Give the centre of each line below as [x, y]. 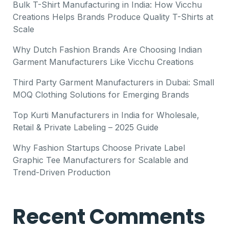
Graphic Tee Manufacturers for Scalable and [100, 160]
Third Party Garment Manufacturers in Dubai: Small [113, 82]
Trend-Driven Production [62, 172]
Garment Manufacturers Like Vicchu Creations [103, 62]
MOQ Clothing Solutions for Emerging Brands [101, 95]
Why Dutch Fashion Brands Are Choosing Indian [107, 50]
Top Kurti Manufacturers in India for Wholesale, [106, 115]
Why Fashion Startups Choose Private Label [99, 148]
